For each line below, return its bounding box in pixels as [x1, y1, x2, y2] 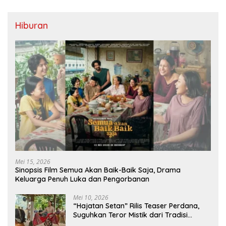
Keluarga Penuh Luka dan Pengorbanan [15, 174, 149, 184]
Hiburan [15, 20, 48, 32]
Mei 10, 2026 [73, 193, 108, 202]
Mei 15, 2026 [15, 157, 50, 166]
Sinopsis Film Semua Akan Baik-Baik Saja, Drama [15, 165, 181, 175]
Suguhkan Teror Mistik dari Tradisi [73, 210, 188, 219]
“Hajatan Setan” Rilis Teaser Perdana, [73, 201, 199, 210]
